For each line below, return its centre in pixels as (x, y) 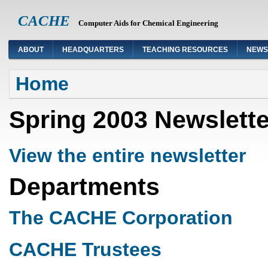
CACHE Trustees (85, 249)
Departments (91, 186)
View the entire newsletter (127, 155)
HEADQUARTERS (93, 50)
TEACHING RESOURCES (185, 50)
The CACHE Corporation (121, 218)
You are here (45, 75)
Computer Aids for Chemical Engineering (148, 23)
